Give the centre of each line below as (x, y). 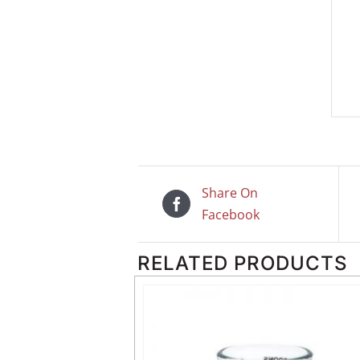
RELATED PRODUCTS (243, 263)
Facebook (231, 214)
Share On (230, 192)
